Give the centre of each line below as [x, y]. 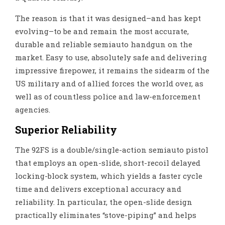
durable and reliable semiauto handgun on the [104, 44]
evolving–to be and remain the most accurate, [102, 31]
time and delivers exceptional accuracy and [98, 189]
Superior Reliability [66, 129]
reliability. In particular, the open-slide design [104, 202]
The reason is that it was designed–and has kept [108, 18]
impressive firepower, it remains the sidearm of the [112, 70]
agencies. [33, 109]
